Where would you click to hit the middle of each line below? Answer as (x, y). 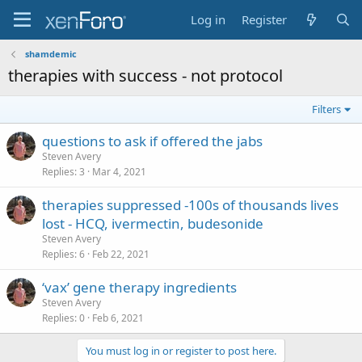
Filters (327, 109)
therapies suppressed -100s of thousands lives (190, 205)
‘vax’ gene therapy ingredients (139, 287)
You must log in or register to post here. (181, 351)
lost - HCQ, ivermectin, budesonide (153, 223)
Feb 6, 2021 (118, 318)
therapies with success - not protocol (145, 76)
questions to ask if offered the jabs (152, 141)
